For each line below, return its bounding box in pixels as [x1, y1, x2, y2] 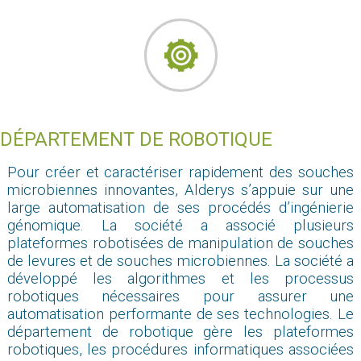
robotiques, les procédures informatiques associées [6, 341, 355, 359]
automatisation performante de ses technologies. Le [6, 305, 355, 324]
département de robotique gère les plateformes [6, 323, 355, 342]
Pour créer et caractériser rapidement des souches [6, 164, 355, 182]
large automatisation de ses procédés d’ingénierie [6, 199, 355, 218]
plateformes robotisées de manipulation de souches [6, 234, 355, 253]
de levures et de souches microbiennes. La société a [6, 252, 355, 271]
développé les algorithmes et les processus [6, 270, 355, 288]
